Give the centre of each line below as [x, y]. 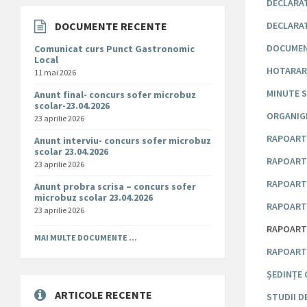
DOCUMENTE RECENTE [111, 26]
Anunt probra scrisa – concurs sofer [115, 187]
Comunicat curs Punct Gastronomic [114, 49]
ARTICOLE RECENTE [103, 295]
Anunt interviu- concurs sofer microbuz [123, 141]
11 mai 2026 [55, 73]
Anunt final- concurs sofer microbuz [115, 95]
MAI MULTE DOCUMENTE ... [86, 238]
